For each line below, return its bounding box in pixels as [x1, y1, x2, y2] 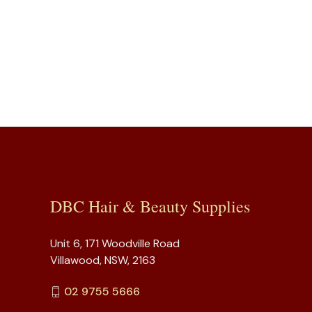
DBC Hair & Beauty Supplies [50, 195, 250, 218]
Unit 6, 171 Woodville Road [50, 236, 180, 251]
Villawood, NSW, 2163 [50, 253, 155, 268]
